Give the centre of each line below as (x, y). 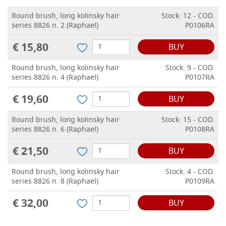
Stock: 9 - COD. (190, 69)
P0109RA (200, 182)
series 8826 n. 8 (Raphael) (55, 182)
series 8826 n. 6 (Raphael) (55, 130)
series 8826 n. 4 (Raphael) (55, 78)
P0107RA (200, 78)
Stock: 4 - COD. (190, 173)
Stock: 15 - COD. (188, 121)
